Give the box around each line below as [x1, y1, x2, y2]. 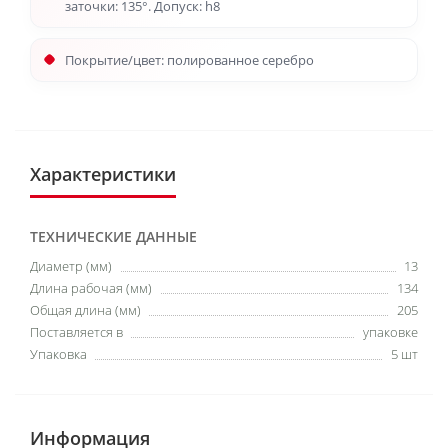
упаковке [363, 323, 418, 341]
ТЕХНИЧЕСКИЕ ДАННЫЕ [30, 227, 197, 246]
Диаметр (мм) [30, 257, 112, 275]
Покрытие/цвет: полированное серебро [65, 51, 314, 69]
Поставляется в [30, 323, 123, 341]
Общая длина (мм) [30, 301, 141, 319]
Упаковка [30, 345, 87, 363]
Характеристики [30, 162, 176, 186]
